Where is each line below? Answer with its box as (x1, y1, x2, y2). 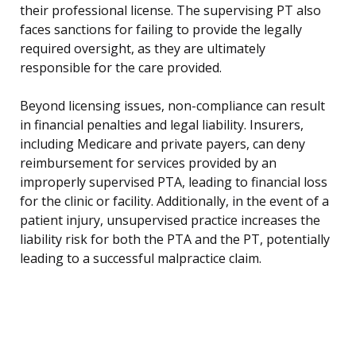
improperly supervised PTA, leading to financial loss (20, 173, 327, 192)
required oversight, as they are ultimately (20, 40, 265, 58)
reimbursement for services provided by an (20, 154, 277, 172)
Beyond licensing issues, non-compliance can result (20, 97, 325, 115)
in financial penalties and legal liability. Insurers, (20, 116, 304, 134)
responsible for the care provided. (20, 59, 222, 77)
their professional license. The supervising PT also (20, 2, 321, 20)
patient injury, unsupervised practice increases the (20, 211, 320, 230)
